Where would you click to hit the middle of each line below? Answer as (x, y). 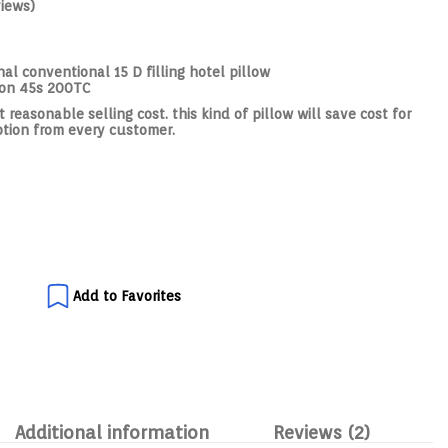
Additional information (111, 432)
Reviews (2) (321, 432)
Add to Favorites (127, 295)
